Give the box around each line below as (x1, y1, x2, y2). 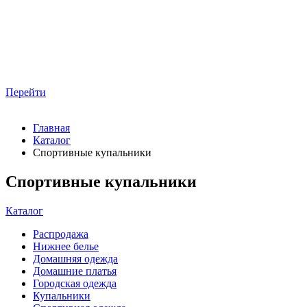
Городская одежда (33, 277, 116, 289)
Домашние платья (33, 265, 116, 277)
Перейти (5, 86, 46, 98)
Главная (33, 121, 70, 134)
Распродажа (33, 228, 88, 240)
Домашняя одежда (33, 252, 118, 265)
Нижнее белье (33, 240, 99, 252)
